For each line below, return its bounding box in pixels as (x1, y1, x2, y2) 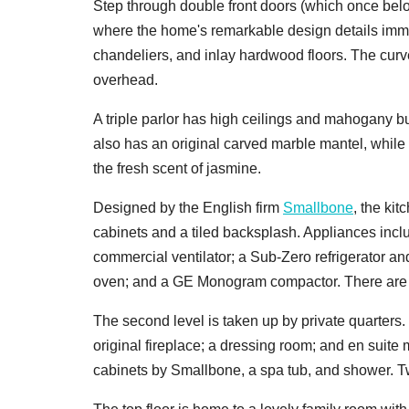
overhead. (93, 71, 158, 88)
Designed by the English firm (93, 199, 283, 215)
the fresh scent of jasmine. (93, 160, 261, 176)
